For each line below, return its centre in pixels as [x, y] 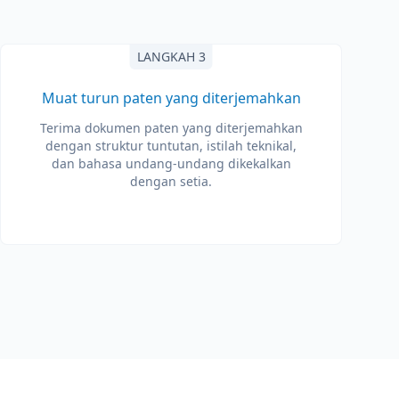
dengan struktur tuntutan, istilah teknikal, [171, 146]
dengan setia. [171, 181]
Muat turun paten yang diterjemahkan [171, 98]
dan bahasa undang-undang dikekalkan [171, 163]
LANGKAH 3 [171, 57]
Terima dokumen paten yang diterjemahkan [171, 128]
